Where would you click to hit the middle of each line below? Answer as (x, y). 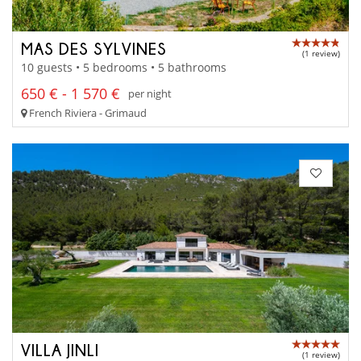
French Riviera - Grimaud (87, 112)
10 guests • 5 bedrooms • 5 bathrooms (124, 67)
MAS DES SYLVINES (94, 49)
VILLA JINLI (60, 350)
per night (150, 94)
